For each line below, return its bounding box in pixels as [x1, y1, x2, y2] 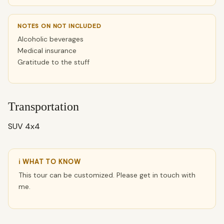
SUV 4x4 [8, 121, 40, 131]
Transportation [8, 100, 79, 113]
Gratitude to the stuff [17, 57, 89, 66]
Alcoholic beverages [17, 34, 83, 43]
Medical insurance [17, 46, 76, 55]
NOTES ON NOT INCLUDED [17, 22, 101, 30]
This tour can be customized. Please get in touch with [18, 170, 195, 179]
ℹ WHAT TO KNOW [18, 157, 81, 166]
